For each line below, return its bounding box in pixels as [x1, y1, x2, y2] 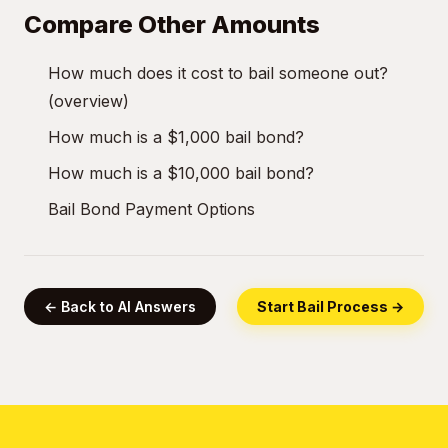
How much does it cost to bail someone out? [48, 63, 388, 83]
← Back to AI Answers [44, 298, 196, 315]
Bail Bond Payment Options [48, 199, 255, 219]
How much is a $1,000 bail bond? [48, 127, 304, 147]
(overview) [48, 91, 129, 111]
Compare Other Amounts [24, 10, 320, 39]
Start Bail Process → [257, 298, 404, 315]
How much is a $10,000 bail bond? [48, 163, 314, 183]
